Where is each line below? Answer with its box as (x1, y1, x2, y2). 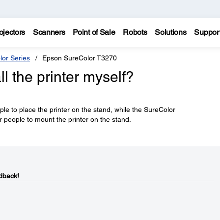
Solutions (155, 27, 187, 37)
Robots (123, 27, 147, 37)
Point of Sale (73, 27, 115, 37)
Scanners (32, 27, 65, 37)
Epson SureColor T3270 (42, 54, 117, 62)
